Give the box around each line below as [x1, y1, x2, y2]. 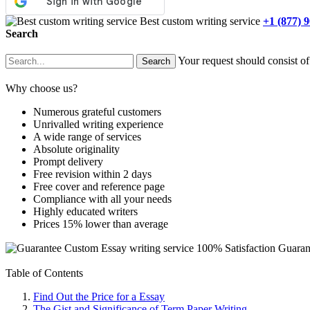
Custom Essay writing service [64, 241, 194, 254]
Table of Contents [6, 266, 83, 279]
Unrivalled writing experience [33, 118, 163, 130]
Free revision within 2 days [33, 167, 152, 180]
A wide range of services [33, 130, 141, 143]
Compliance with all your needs [33, 192, 172, 205]
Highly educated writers [33, 205, 138, 217]
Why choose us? [6, 82, 77, 94]
